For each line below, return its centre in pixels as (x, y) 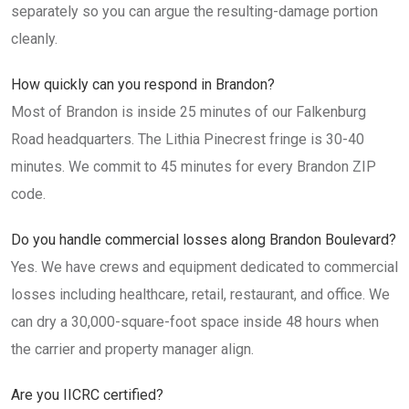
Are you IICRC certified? (87, 395)
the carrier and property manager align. (132, 349)
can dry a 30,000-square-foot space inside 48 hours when (195, 322)
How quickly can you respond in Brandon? (143, 84)
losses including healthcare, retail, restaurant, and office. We (200, 294)
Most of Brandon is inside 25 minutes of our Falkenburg (189, 112)
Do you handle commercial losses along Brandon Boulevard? (204, 240)
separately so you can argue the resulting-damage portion (194, 11)
